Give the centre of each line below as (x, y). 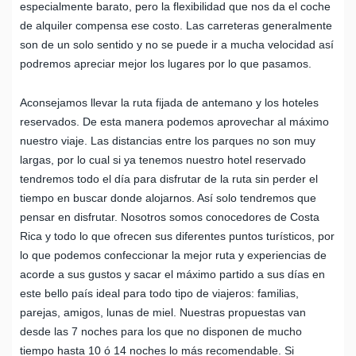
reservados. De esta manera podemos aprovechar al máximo (174, 121)
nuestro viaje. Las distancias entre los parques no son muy (168, 140)
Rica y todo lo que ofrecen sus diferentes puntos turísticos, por (177, 236)
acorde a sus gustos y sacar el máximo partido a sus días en (172, 274)
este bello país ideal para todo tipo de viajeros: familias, (159, 293)
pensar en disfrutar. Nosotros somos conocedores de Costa (170, 217)
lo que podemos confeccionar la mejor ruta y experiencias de (173, 255)
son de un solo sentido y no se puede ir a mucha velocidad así (177, 44)
